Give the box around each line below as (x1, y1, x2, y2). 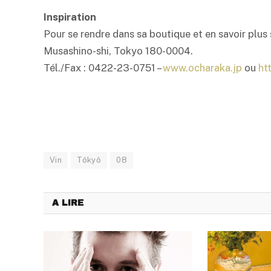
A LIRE (52, 198, 83, 207)
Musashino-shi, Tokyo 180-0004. (44, 44, 193, 57)
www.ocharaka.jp (163, 61, 242, 74)
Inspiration (44, 10, 96, 23)
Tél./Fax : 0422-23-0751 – (44, 61, 163, 74)
